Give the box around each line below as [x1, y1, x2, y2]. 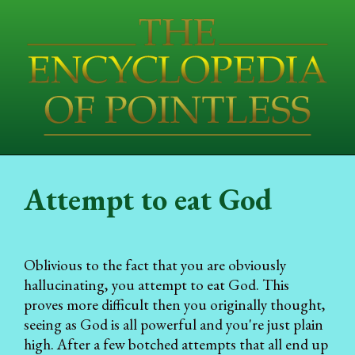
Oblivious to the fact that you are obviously [24, 254, 286, 275]
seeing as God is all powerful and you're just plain [24, 314, 323, 334]
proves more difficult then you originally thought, [24, 294, 326, 315]
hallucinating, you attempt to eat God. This [24, 274, 289, 295]
